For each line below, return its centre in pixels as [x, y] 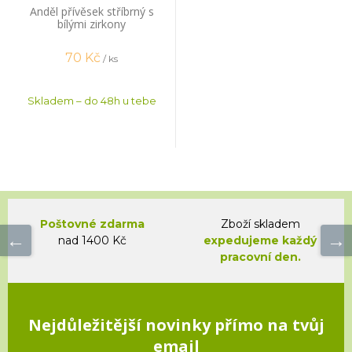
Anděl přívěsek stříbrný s [92, 11]
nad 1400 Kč [92, 240]
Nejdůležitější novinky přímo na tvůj [176, 324]
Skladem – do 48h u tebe [92, 100]
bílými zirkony [92, 24]
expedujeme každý [260, 240]
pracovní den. [260, 257]
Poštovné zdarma [92, 224]
